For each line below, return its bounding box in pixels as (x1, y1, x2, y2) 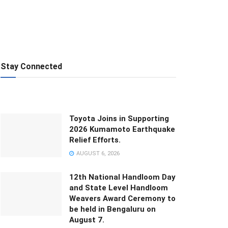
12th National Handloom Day (69, 173, 176, 182)
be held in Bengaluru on (69, 205, 156, 214)
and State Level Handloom (69, 183, 168, 192)
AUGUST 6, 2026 (75, 150, 120, 157)
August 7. (69, 215, 104, 224)
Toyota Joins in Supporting (69, 114, 169, 123)
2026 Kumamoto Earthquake (69, 125, 175, 134)
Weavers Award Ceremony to (69, 194, 176, 203)
